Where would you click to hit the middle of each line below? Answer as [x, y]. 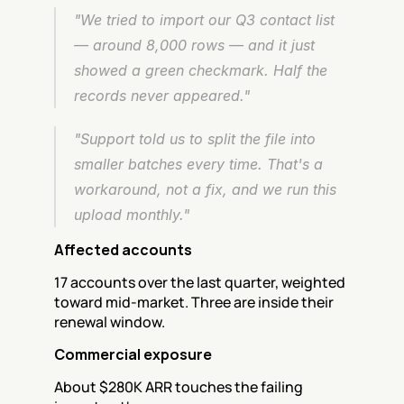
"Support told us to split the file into [195, 139]
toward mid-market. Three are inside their [194, 302]
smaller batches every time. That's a [198, 164]
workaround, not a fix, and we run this [205, 189]
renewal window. [110, 322]
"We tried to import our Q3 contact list [204, 20]
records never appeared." [162, 96]
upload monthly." [132, 215]
